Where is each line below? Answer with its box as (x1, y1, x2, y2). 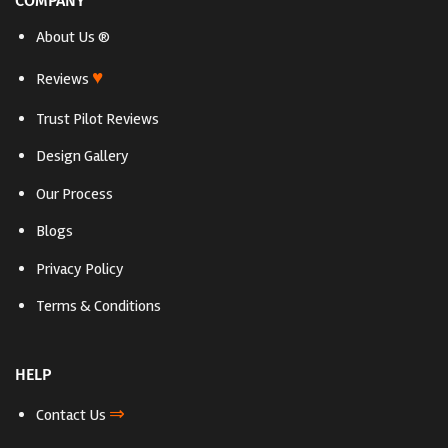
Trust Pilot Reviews (35, 108, 159, 129)
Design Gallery (35, 146, 129, 167)
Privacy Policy (35, 258, 124, 279)
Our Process (35, 183, 116, 204)
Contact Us (35, 404, 109, 425)
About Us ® (35, 27, 110, 48)
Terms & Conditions (35, 296, 161, 317)
